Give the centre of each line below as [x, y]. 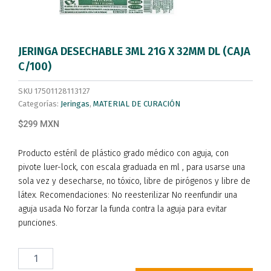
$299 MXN [39, 124]
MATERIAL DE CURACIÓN [137, 104]
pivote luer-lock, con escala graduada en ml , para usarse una [132, 168]
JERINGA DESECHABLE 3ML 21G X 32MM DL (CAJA [134, 52]
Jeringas [75, 104]
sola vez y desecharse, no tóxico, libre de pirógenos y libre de [134, 181]
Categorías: [38, 104]
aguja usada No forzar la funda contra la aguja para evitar [122, 209]
